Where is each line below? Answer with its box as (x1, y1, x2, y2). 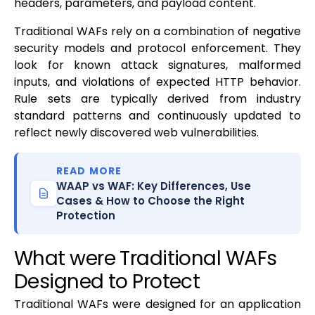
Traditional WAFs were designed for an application (14, 296, 301, 313)
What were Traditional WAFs (14, 245, 277, 273)
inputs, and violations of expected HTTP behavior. (14, 74, 301, 91)
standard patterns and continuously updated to (14, 108, 301, 124)
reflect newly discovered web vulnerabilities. (14, 124, 259, 141)
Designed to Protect (14, 268, 200, 296)
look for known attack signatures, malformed (14, 57, 301, 74)
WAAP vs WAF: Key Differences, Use (56, 179, 251, 194)
